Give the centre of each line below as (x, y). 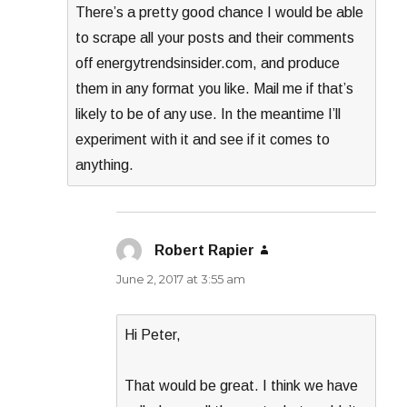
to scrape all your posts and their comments (215, 38)
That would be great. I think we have (242, 386)
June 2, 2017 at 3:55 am (181, 279)
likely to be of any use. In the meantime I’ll (208, 114)
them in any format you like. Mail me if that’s (215, 89)
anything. (105, 165)
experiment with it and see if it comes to (203, 140)
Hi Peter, (153, 335)
